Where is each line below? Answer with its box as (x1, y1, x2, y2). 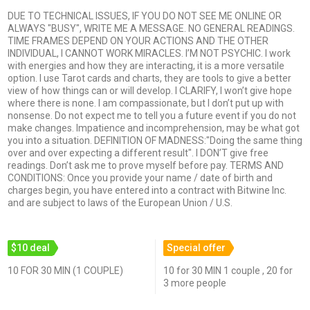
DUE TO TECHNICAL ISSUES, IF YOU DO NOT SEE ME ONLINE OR (7, 10, 282, 22)
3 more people (163, 277, 226, 289)
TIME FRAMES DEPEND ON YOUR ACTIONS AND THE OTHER (7, 35, 268, 47)
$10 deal (11, 242, 50, 254)
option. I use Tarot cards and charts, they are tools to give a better (7, 73, 291, 84)
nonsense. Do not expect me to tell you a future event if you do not (7, 110, 296, 122)
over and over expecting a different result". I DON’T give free (7, 147, 268, 159)
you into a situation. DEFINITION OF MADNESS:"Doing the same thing (7, 135, 302, 147)
